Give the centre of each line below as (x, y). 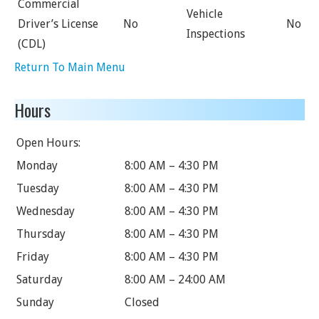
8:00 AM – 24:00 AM (175, 279)
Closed (142, 302)
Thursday (41, 234)
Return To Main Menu (70, 67)
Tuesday (38, 188)
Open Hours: (48, 143)
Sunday (35, 302)
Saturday (40, 279)
